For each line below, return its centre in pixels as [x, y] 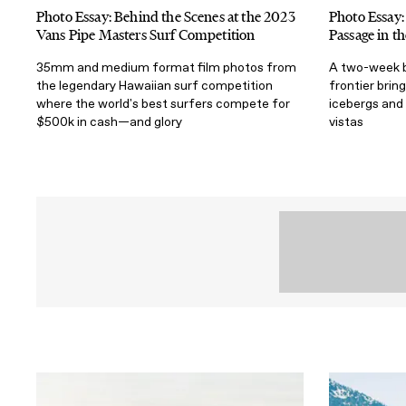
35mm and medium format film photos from [166, 68]
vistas [346, 122]
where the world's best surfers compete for [163, 104]
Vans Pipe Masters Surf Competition [146, 35]
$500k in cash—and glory [109, 122]
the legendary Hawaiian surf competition [155, 86]
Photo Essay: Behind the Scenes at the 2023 [166, 17]
